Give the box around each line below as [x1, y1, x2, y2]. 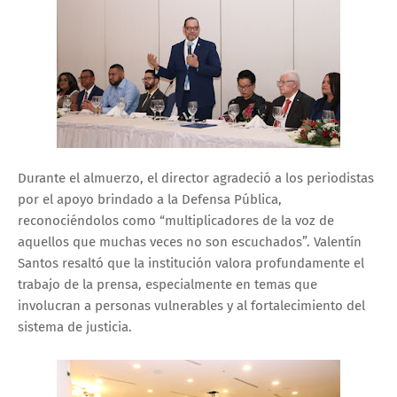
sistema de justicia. [18, 318, 132, 335]
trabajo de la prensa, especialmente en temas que [18, 276, 317, 292]
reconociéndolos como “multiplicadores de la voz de [18, 212, 334, 229]
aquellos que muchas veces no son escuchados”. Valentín [18, 233, 362, 250]
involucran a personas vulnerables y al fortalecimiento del [18, 297, 365, 314]
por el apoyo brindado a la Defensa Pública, [18, 191, 282, 207]
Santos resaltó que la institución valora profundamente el [18, 254, 364, 271]
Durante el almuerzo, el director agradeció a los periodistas [18, 169, 374, 186]
